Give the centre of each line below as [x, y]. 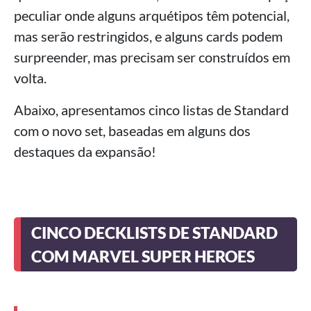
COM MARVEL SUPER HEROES [143, 256]
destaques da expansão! [85, 151]
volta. [30, 78]
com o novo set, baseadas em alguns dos [132, 131]
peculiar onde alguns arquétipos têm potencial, [152, 15]
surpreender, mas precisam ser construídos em [152, 57]
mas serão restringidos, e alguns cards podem [148, 36]
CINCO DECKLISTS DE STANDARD [154, 233]
